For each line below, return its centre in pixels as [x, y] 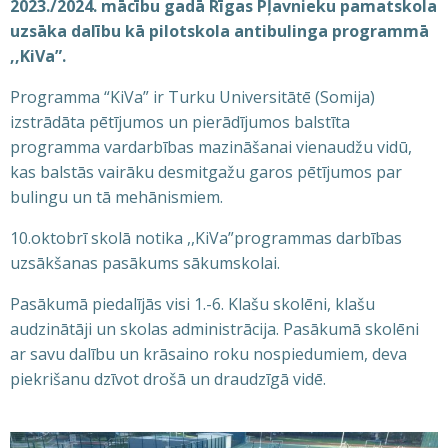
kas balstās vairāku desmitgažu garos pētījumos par [206, 172]
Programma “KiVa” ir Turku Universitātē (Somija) [192, 97]
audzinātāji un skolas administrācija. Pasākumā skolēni [214, 329]
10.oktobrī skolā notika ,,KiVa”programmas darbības [206, 238]
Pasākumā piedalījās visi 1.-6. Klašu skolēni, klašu [192, 304]
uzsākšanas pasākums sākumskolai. [145, 263]
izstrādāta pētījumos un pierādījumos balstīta [180, 122]
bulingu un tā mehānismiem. [116, 197]
